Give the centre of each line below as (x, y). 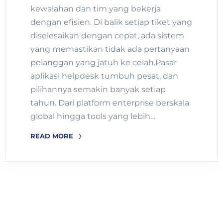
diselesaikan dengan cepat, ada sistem (107, 36)
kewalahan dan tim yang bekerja (96, 9)
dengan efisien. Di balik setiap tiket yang (111, 22)
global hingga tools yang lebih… (93, 116)
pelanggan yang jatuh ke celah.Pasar (104, 63)
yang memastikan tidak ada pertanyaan (110, 49)
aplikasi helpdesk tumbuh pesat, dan (104, 76)
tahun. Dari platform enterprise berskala (110, 103)
